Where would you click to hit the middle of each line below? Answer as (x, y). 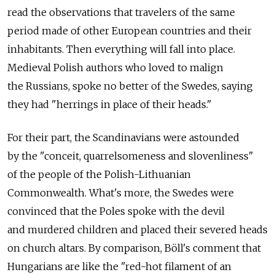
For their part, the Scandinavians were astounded (123, 138)
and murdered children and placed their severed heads (137, 230)
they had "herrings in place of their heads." (110, 105)
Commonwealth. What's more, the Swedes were (121, 193)
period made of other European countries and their (130, 31)
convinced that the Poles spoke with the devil (116, 211)
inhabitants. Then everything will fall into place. (121, 49)
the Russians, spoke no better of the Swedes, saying (130, 86)
